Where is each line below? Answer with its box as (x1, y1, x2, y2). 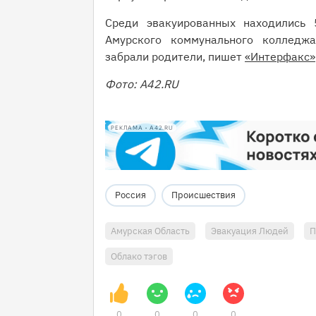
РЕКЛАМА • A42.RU (111, 124, 174, 131)
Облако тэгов (111, 250, 167, 263)
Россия (115, 189, 146, 202)
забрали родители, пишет (105, 49, 245, 63)
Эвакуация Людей (211, 225, 288, 238)
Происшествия (171, 189, 236, 202)
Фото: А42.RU (105, 77, 181, 91)
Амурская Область (111, 225, 190, 238)
